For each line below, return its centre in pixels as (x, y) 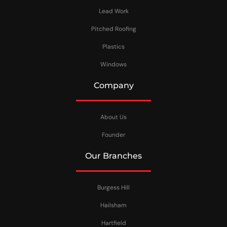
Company (113, 85)
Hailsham (113, 205)
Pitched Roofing (113, 29)
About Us (113, 117)
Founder (113, 135)
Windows (113, 64)
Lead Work (113, 11)
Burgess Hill (113, 187)
